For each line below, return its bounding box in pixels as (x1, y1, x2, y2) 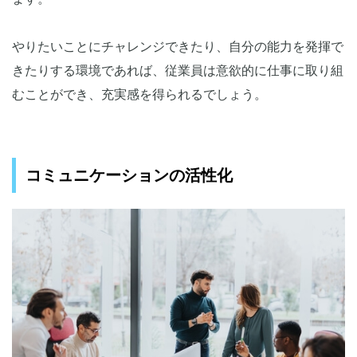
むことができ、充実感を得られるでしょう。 (12, 88, 267, 102)
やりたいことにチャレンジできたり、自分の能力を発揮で (12, 40, 343, 54)
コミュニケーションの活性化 (25, 167, 233, 185)
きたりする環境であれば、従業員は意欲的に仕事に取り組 (12, 64, 343, 78)
